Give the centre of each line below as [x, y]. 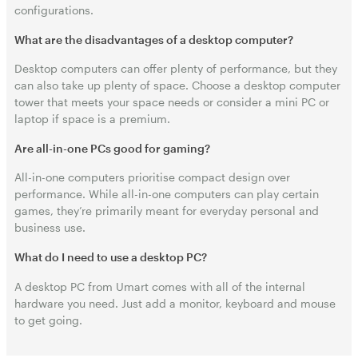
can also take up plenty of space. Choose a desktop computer [177, 86]
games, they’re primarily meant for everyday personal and [167, 211]
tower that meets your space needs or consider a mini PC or [172, 102]
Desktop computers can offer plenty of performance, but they [176, 69]
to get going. [48, 320]
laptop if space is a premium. [92, 119]
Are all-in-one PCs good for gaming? [112, 148]
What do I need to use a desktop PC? [111, 257]
